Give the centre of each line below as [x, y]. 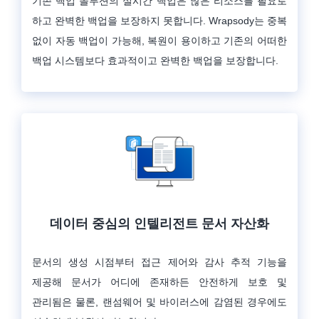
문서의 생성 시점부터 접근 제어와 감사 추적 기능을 [159, 262]
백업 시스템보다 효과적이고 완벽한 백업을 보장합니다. [155, 61]
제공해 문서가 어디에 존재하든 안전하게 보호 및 [159, 282]
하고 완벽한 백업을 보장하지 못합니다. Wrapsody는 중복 [159, 21]
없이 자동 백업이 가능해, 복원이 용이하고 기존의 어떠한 [159, 41]
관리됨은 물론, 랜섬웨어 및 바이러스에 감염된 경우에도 [159, 302]
